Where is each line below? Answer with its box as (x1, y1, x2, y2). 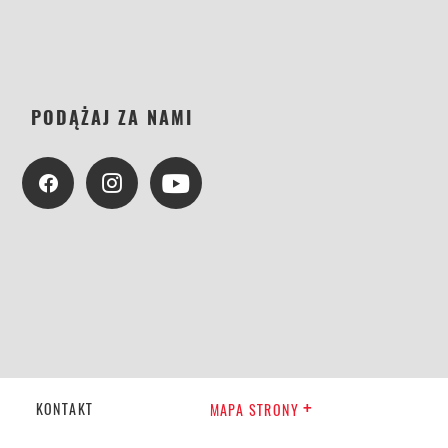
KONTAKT (35, 397, 94, 419)
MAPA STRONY (209, 399, 299, 420)
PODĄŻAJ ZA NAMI (31, 103, 193, 130)
